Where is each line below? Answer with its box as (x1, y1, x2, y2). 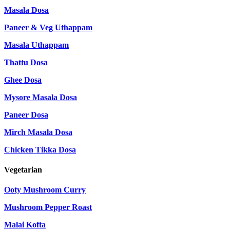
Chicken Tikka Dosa (4, 145, 76, 154)
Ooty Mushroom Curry (4, 185, 86, 195)
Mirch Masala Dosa (4, 127, 72, 137)
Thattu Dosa (4, 57, 48, 67)
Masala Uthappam (4, 40, 69, 49)
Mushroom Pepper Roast (4, 203, 92, 212)
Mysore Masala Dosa (4, 92, 77, 102)
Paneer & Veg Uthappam (4, 23, 92, 32)
